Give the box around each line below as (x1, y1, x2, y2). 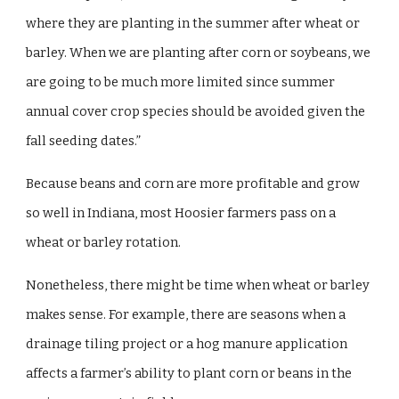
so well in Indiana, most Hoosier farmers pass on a (26, 204, 337, 221)
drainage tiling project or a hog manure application (26, 335, 348, 352)
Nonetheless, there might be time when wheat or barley (26, 276, 370, 293)
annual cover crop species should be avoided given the (26, 103, 366, 120)
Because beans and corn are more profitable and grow (26, 175, 361, 191)
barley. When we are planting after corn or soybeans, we (26, 45, 371, 61)
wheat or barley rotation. (26, 233, 184, 250)
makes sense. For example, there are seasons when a (26, 305, 346, 322)
